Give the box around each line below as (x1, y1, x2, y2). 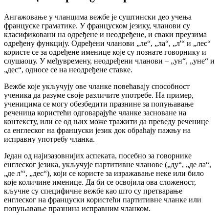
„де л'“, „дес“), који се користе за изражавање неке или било (4, 169, 204, 177)
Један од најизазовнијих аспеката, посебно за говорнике (4, 151, 192, 160)
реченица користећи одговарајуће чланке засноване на (4, 108, 186, 117)
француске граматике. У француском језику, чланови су (4, 21, 190, 30)
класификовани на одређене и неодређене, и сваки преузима (4, 30, 207, 39)
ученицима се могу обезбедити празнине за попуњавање (4, 99, 194, 108)
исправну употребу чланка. (4, 134, 95, 143)
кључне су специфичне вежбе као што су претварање (4, 186, 182, 195)
